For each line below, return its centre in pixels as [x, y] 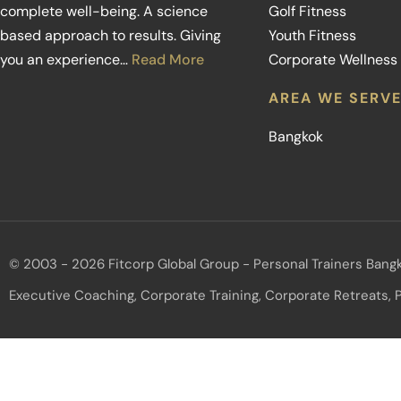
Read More [168, 60]
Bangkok [296, 137]
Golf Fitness [307, 11]
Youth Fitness [312, 35]
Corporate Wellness [333, 60]
